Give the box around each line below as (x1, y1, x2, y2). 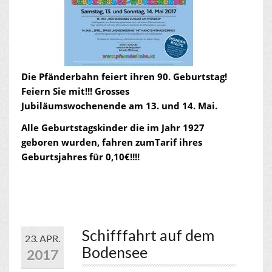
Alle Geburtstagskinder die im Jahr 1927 (21, 121, 205, 134)
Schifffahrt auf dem (82, 226, 214, 244)
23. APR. (25, 233, 60, 244)
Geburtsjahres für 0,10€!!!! (21, 151, 140, 163)
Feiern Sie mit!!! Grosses (21, 85, 129, 97)
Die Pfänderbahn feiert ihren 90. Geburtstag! (21, 70, 227, 83)
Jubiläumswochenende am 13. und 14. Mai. (21, 100, 217, 112)
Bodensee (82, 243, 148, 261)
